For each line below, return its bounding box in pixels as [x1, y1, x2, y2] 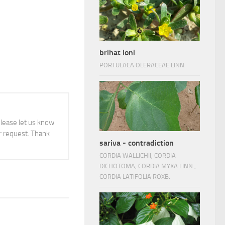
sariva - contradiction [99, 138, 174, 148]
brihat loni [99, 48, 135, 57]
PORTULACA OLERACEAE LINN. [99, 61, 186, 69]
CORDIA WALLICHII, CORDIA [99, 152, 176, 159]
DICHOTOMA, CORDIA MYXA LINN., [99, 162, 196, 170]
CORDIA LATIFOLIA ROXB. [99, 173, 170, 180]
